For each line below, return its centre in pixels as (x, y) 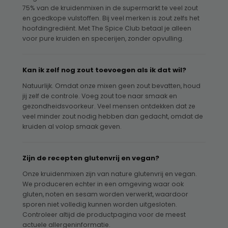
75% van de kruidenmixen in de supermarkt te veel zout (110, 8)
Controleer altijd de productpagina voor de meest (104, 215)
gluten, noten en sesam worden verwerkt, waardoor (105, 194)
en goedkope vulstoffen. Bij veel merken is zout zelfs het (111, 18)
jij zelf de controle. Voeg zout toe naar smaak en (100, 96)
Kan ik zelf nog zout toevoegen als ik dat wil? (104, 70)
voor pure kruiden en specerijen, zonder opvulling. (103, 39)
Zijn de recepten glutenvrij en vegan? (91, 158)
